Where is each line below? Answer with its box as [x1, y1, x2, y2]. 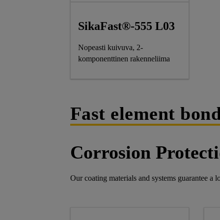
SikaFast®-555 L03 [78, 20, 175, 33]
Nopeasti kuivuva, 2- [78, 43, 143, 52]
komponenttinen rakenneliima [78, 55, 170, 63]
